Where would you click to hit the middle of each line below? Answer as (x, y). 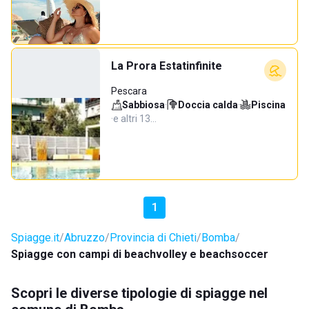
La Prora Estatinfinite (167, 66)
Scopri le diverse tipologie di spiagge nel (139, 293)
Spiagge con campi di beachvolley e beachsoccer (140, 254)
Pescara (129, 91)
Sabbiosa (143, 105)
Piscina (268, 105)
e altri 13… (135, 119)
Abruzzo (84, 238)
